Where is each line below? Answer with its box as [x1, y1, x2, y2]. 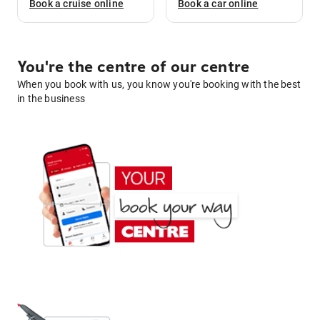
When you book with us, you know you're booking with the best [17, 79, 301, 91]
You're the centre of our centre [17, 58, 250, 77]
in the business [17, 93, 85, 105]
